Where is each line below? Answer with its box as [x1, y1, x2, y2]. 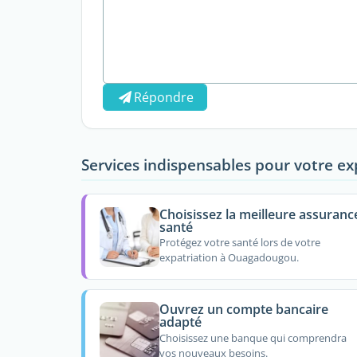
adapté [159, 313, 202, 331]
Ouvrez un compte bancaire [159, 300, 328, 319]
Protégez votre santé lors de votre [159, 235, 320, 250]
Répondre [134, 88, 194, 106]
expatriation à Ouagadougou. [159, 250, 299, 265]
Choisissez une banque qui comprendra [159, 330, 347, 345]
